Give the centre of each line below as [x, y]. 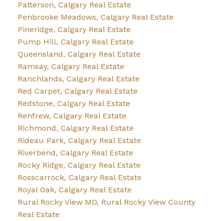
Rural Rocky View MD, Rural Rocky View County [106, 202]
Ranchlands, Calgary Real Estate [78, 79]
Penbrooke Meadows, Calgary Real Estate [95, 17]
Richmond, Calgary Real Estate [75, 128]
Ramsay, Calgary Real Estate [71, 67]
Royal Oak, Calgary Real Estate [74, 190]
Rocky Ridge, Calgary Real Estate [79, 165]
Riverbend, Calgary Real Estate [75, 153]
